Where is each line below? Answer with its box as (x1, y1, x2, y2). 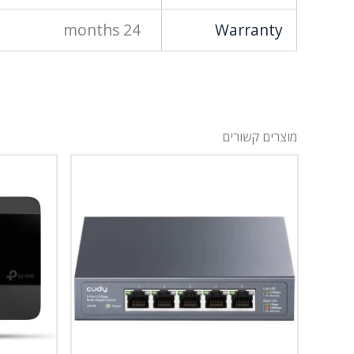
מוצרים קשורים (222, 128, 297, 146)
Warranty (214, 19, 283, 41)
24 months (123, 19, 141, 41)
